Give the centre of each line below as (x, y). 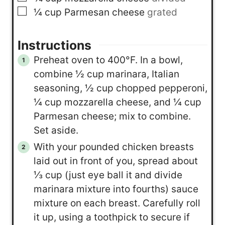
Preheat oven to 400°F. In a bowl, (108, 60)
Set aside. (56, 130)
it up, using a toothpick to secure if (111, 217)
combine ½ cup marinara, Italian (106, 74)
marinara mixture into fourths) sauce (116, 189)
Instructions (54, 45)
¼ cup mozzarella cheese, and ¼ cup (117, 102)
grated (162, 12)
